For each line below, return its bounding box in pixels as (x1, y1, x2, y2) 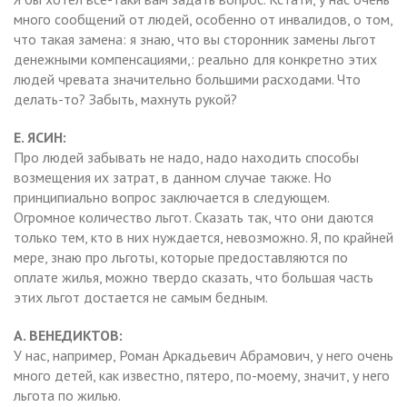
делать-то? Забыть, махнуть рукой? (14, 89, 237, 108)
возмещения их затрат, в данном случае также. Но (14, 167, 332, 186)
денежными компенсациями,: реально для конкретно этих (14, 49, 377, 68)
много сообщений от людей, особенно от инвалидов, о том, (14, 9, 392, 28)
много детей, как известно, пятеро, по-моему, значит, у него (14, 365, 390, 384)
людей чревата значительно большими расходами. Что (14, 69, 361, 88)
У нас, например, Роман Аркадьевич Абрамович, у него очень (14, 345, 393, 364)
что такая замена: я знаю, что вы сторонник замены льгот (14, 29, 376, 48)
